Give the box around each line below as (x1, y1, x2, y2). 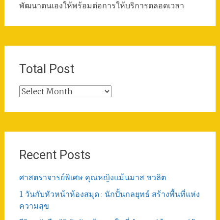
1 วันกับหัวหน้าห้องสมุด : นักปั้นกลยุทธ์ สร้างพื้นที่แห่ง (19, 189, 200, 199)
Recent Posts (19, 148, 91, 162)
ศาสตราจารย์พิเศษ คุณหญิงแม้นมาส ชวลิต (19, 172, 166, 182)
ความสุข (19, 201, 49, 211)
